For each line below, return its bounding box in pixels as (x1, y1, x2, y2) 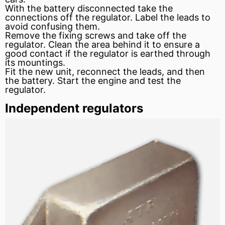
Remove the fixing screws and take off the (5, 30, 186, 41)
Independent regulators (5, 101, 143, 116)
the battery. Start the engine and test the (5, 75, 181, 86)
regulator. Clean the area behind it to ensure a (5, 39, 200, 50)
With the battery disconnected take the (5, 3, 173, 14)
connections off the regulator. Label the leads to (5, 12, 210, 23)
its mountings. (5, 57, 65, 68)
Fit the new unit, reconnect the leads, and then (5, 66, 205, 77)
